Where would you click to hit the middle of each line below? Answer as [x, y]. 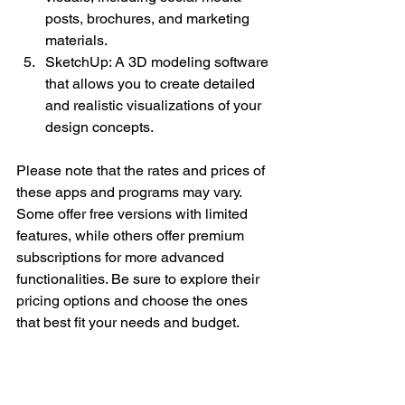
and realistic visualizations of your [155, 105]
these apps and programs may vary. [131, 192]
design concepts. [99, 127]
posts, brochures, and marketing [149, 18]
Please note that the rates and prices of [142, 170]
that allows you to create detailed [152, 83]
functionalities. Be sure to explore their [140, 278]
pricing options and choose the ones [134, 300]
